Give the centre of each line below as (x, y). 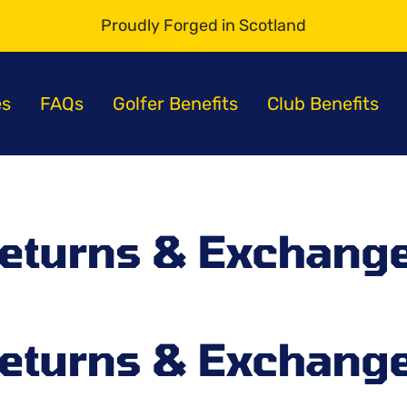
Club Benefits (323, 104)
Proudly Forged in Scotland (203, 19)
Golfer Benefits (175, 104)
